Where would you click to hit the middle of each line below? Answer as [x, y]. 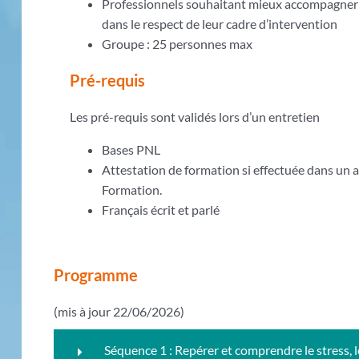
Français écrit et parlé [161, 210]
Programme [96, 275]
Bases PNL [131, 149]
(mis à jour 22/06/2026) [119, 311]
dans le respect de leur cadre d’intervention [220, 24]
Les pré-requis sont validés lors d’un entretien [195, 117]
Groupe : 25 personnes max [177, 44]
